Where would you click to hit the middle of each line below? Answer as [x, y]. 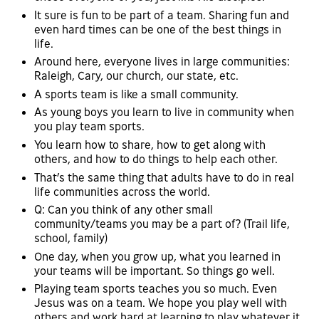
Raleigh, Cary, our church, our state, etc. [136, 76]
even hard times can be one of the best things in [158, 29]
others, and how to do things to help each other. [156, 159]
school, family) [71, 238]
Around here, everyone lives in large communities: [162, 62]
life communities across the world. [122, 191]
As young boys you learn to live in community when [164, 112]
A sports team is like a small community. [136, 94]
